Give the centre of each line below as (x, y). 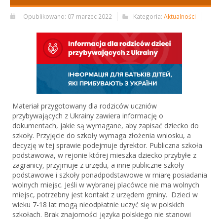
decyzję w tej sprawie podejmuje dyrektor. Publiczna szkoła (107, 146)
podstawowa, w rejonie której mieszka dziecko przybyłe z (104, 155)
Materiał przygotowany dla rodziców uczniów (85, 106)
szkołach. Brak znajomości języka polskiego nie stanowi (102, 215)
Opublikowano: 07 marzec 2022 (68, 16)
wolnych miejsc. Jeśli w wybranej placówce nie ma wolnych (106, 185)
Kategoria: (148, 16)
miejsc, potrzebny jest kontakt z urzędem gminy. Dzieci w (105, 195)
